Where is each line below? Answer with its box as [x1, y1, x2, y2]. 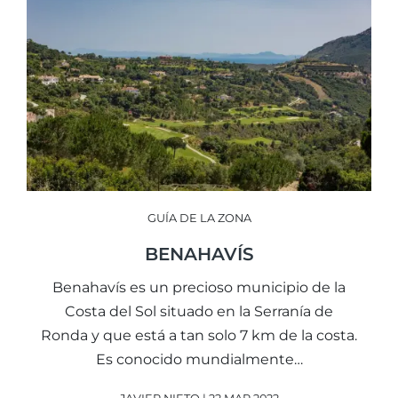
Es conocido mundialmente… [95, 350, 303, 368]
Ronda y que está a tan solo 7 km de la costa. [41, 326, 357, 344]
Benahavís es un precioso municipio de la [52, 278, 346, 296]
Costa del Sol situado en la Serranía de [65, 302, 333, 320]
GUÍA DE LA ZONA [147, 211, 251, 225]
